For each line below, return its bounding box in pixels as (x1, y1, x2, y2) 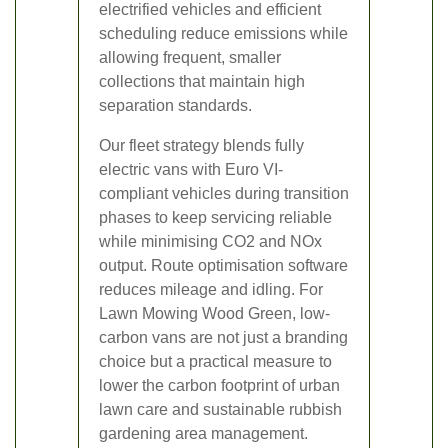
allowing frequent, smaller (99, 48, 281, 66)
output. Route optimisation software (99, 256, 348, 274)
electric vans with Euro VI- (99, 160, 283, 178)
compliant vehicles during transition (99, 184, 349, 202)
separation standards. (99, 96, 252, 114)
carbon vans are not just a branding (99, 328, 348, 346)
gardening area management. (99, 424, 308, 442)
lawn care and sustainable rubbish (99, 400, 342, 418)
